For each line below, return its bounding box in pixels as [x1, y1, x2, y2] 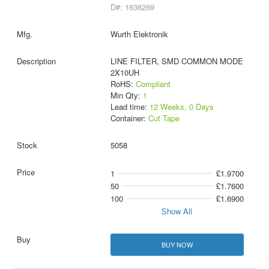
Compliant [135, 77, 171, 89]
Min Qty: [110, 89, 143, 101]
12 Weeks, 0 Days [149, 100, 214, 112]
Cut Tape [148, 112, 180, 124]
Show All [162, 205, 193, 217]
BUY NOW [161, 240, 193, 250]
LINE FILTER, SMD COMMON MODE [110, 55, 243, 67]
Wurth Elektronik [110, 28, 168, 40]
